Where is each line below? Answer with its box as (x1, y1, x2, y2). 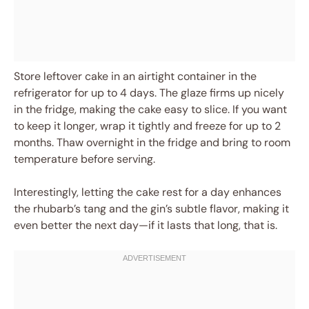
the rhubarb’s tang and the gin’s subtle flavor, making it (14, 201, 289, 217)
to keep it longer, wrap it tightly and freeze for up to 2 (14, 119, 281, 134)
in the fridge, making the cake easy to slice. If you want (14, 102, 287, 117)
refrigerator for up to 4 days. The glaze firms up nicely (14, 86, 284, 101)
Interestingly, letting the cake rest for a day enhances (14, 185, 281, 200)
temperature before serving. (14, 152, 155, 167)
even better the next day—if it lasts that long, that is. (14, 218, 277, 233)
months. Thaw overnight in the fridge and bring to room (14, 135, 290, 150)
